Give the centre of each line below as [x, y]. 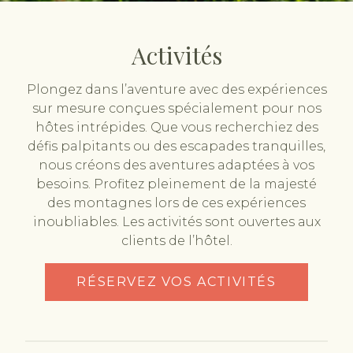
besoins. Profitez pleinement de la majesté [176, 184]
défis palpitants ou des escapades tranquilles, [176, 146]
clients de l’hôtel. [176, 240]
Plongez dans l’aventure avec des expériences [176, 89]
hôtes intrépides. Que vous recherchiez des [176, 127]
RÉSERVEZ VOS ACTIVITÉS [176, 281]
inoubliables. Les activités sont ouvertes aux [176, 221]
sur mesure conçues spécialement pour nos [176, 108]
